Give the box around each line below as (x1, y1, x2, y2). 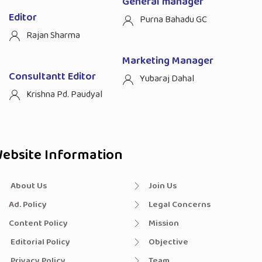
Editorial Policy (9, 235, 70, 249)
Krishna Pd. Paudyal (26, 87, 102, 102)
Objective (149, 235, 188, 249)
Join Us (149, 178, 177, 193)
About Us (9, 178, 47, 193)
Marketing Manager (122, 53, 213, 70)
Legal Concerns (149, 197, 211, 212)
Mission (149, 216, 179, 230)
